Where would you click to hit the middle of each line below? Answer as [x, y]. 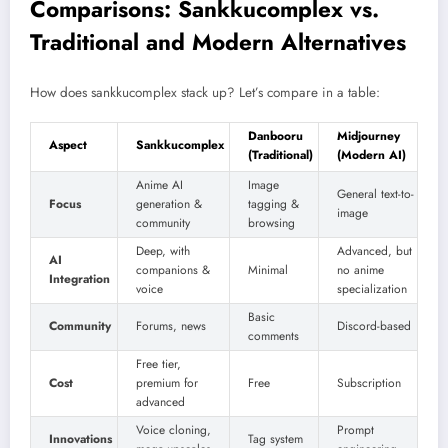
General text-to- [375, 194]
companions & [173, 270]
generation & [169, 204]
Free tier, [158, 364]
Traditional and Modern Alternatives [218, 42]
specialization [372, 289]
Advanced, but [374, 251]
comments [273, 336]
